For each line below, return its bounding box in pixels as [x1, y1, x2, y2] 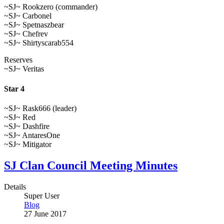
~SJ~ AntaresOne [4, 130, 60, 139]
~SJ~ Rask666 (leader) [4, 103, 76, 112]
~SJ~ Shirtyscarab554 [4, 38, 73, 47]
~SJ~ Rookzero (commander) [4, 2, 97, 11]
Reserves [4, 55, 32, 64]
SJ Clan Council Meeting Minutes [4, 158, 177, 172]
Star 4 [4, 84, 24, 93]
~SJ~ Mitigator [4, 139, 51, 148]
